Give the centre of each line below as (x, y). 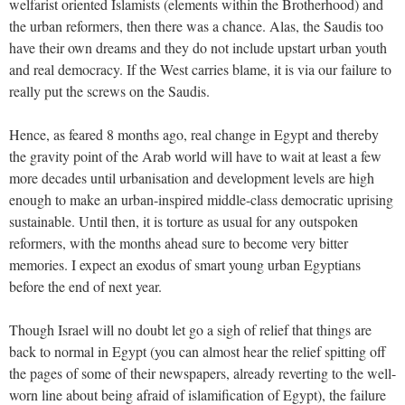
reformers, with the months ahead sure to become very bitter (179, 242)
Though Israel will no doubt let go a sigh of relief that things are (190, 329)
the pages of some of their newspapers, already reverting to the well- (202, 372)
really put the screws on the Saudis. (109, 90)
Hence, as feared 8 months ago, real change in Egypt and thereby (194, 134)
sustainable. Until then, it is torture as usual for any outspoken (184, 221)
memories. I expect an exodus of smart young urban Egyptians (185, 264)
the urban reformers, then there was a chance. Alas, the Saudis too (196, 25)
